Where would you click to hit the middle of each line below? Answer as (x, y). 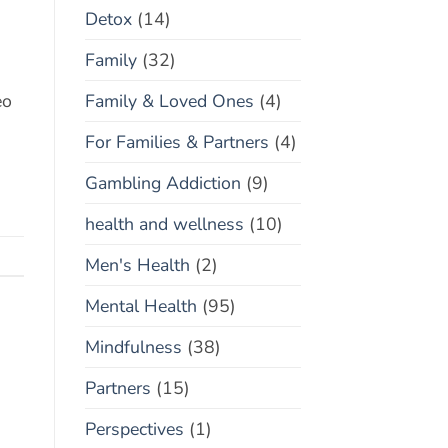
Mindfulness (133, 346)
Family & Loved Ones (169, 100)
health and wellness (164, 223)
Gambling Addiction (162, 182)
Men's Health (137, 264)
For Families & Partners (176, 141)
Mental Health (140, 305)
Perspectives (134, 428)
